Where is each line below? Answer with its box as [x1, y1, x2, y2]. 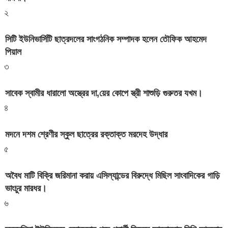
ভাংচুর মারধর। [5, 183, 47, 193]
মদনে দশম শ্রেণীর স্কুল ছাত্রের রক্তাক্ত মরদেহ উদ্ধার [5, 129, 167, 140]
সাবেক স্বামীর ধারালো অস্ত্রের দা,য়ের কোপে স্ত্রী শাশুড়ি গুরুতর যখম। [5, 88, 203, 99]
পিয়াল [5, 47, 21, 58]
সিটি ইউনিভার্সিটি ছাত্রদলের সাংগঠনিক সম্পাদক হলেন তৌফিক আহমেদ [5, 34, 207, 45]
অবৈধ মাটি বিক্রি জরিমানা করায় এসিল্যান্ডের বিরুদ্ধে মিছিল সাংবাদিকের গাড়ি [5, 170, 220, 181]
